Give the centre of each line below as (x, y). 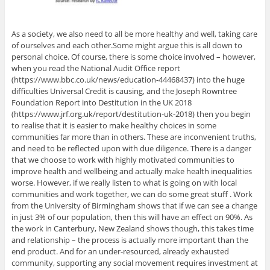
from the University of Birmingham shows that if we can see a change (134, 206)
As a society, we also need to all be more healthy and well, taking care (134, 34)
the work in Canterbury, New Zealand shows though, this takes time (132, 229)
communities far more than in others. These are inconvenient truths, (133, 137)
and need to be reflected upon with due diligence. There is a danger (131, 149)
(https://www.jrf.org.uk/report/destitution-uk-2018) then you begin (131, 114)
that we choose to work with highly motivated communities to (123, 160)
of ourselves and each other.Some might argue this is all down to (127, 46)
